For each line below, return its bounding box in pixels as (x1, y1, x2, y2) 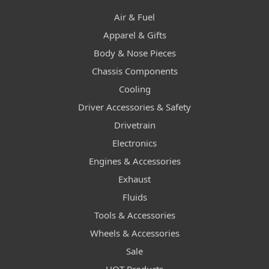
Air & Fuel (114, 11, 155, 23)
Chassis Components (91, 65, 178, 77)
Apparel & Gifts (103, 29, 166, 41)
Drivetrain (113, 119, 156, 131)
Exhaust (118, 173, 151, 186)
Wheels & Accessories (89, 227, 180, 240)
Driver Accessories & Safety (78, 101, 191, 113)
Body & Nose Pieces (93, 47, 176, 59)
